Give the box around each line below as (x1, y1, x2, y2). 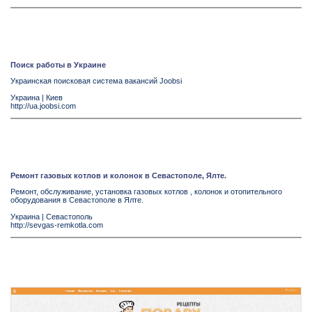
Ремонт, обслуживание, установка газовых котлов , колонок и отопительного (10, 187, 282, 196)
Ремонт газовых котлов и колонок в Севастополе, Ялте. (10, 171, 226, 180)
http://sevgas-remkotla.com (10, 221, 103, 229)
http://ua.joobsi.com (10, 102, 76, 110)
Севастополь (46, 212, 93, 221)
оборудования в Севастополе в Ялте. (10, 196, 143, 204)
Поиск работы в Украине (10, 61, 106, 69)
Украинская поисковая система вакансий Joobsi (10, 77, 182, 85)
